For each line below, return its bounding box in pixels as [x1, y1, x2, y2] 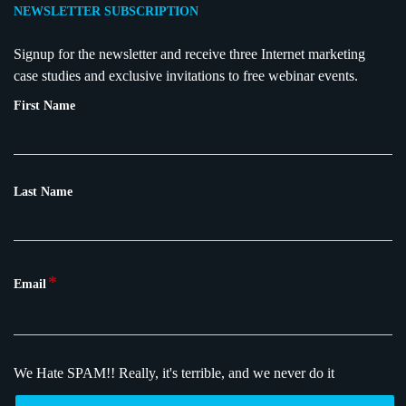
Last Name [14, 185, 72, 199]
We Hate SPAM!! [14, 365, 119, 382]
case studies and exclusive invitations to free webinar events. [14, 68, 358, 84]
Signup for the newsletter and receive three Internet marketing [14, 46, 365, 63]
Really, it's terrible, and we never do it [119, 365, 334, 382]
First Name [14, 99, 75, 113]
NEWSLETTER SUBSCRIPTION [14, 5, 198, 19]
